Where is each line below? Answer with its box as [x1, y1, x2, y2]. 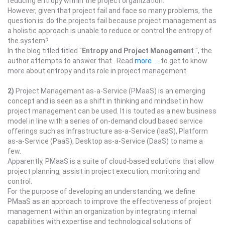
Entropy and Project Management [82, 47, 195, 55]
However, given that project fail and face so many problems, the [8, 7, 212, 15]
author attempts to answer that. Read [8, 57, 135, 65]
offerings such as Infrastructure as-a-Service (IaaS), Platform [8, 127, 208, 135]
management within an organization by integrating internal [8, 207, 197, 215]
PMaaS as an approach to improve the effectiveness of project [8, 197, 211, 205]
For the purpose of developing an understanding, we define [8, 187, 195, 195]
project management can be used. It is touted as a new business [8, 107, 216, 115]
